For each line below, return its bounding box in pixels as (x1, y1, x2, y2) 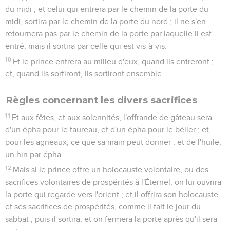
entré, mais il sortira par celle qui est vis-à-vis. (5, 42, 167, 50)
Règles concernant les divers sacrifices (6, 94, 197, 106)
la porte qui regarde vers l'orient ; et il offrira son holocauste (5, 190, 218, 199)
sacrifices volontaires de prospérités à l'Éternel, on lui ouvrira (5, 178, 221, 186)
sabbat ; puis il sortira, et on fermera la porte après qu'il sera (5, 215, 217, 223)
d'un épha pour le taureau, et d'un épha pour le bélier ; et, (5, 125, 211, 134)
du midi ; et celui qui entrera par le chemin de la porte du (5, 5, 208, 13)
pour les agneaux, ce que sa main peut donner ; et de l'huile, (5, 138, 221, 146)
